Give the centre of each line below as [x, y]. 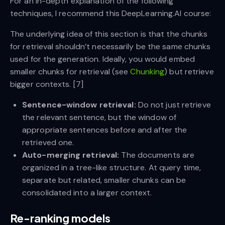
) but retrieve [189, 71]
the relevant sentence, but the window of [99, 117]
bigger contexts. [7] [47, 84]
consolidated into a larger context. [87, 192]
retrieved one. [48, 142]
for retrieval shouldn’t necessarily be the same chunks [110, 46]
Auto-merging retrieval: [71, 155]
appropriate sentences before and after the [105, 130]
